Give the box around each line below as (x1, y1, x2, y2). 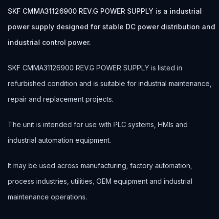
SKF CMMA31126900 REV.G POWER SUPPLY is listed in (8, 64, 182, 72)
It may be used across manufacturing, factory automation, (8, 161, 192, 170)
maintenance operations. (8, 193, 87, 201)
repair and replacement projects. (8, 95, 113, 103)
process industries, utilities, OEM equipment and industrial (8, 177, 192, 185)
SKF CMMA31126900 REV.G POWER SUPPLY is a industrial (8, 7, 202, 15)
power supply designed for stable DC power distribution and (8, 22, 215, 31)
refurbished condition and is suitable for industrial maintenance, (8, 79, 212, 88)
